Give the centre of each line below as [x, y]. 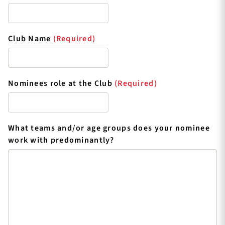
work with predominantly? [61, 140]
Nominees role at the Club [60, 83]
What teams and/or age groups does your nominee [109, 128]
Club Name [30, 38]
